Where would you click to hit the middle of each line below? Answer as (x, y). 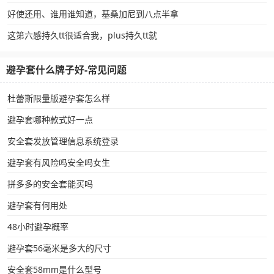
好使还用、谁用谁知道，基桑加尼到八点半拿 (93, 14)
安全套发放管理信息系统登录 (63, 141)
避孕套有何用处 (37, 206)
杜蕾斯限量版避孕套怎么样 (59, 98)
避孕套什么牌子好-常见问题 (66, 70)
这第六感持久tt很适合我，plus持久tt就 (82, 35)
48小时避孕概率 (38, 227)
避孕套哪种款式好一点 (50, 120)
